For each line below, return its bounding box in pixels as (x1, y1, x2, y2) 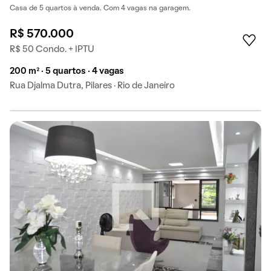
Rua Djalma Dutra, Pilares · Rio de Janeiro (10, 82, 175, 91)
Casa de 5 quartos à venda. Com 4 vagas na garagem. (10, 5, 191, 11)
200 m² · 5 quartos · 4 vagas (10, 67, 124, 76)
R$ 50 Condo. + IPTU (10, 45, 94, 54)
